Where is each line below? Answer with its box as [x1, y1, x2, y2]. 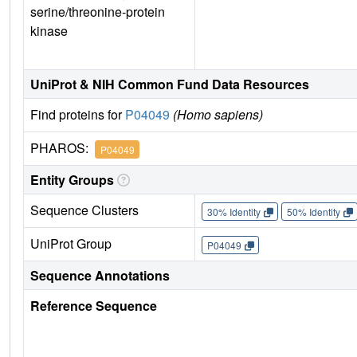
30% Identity [206, 204, 261, 218]
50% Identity [286, 204, 340, 218]
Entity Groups [30, 171, 114, 190]
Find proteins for [30, 105, 125, 124]
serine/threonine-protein [30, 2, 165, 22]
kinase [30, 22, 68, 41]
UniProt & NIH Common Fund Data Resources [30, 75, 309, 94]
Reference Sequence [30, 296, 157, 316]
